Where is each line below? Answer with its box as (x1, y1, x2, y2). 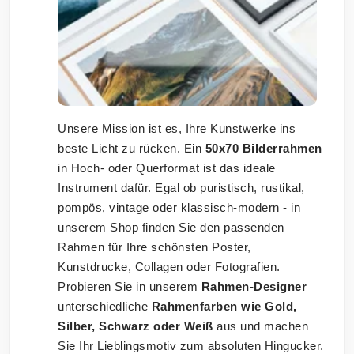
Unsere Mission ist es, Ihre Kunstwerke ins (58, 122, 296, 136)
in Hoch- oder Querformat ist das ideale (58, 161, 276, 175)
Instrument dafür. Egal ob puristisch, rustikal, (58, 181, 305, 195)
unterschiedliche (58, 299, 152, 314)
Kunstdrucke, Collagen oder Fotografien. (58, 260, 281, 274)
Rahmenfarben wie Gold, (151, 299, 297, 314)
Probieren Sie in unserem (58, 280, 201, 294)
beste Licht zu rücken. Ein (58, 141, 205, 156)
